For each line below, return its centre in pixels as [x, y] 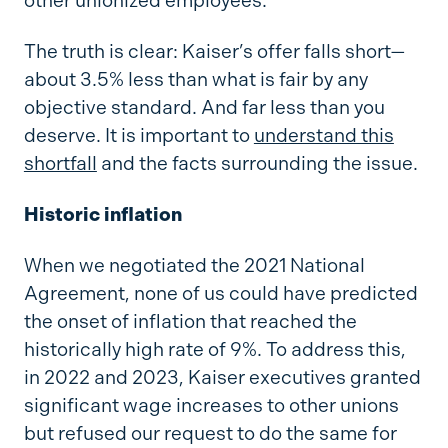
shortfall [60, 163]
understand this [323, 135]
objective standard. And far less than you [204, 107]
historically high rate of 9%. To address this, [214, 349]
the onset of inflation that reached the [190, 321]
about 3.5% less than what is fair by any [195, 79]
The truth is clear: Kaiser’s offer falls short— [214, 51]
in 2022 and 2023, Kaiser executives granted [222, 377]
